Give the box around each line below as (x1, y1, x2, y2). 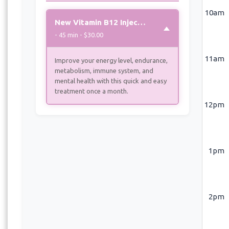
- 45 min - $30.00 (55, 31, 103, 38)
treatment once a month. (55, 87, 128, 95)
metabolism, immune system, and (55, 66, 153, 74)
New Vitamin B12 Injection (138, 17, 146, 27)
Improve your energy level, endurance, (55, 56, 168, 64)
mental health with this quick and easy (55, 77, 167, 84)
